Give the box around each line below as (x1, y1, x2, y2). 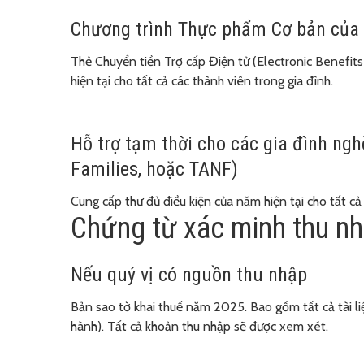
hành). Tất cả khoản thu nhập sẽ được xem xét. (71, 318, 328, 334)
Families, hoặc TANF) (71, 157, 238, 180)
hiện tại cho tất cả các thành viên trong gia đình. (71, 72, 333, 89)
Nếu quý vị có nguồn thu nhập (71, 262, 307, 286)
